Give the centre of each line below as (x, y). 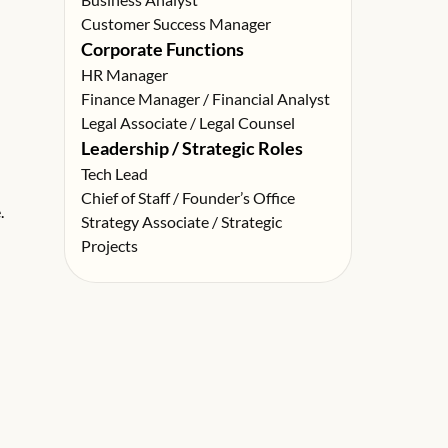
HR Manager (124, 74)
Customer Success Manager (176, 23)
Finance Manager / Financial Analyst (205, 98)
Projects (109, 245)
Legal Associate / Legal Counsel (188, 122)
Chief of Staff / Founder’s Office (188, 197)
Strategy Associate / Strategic (181, 221)
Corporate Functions (162, 49)
